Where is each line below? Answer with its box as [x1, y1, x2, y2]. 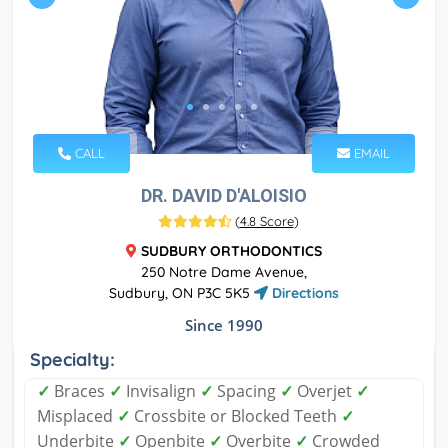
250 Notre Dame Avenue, [141, 262, 307, 281]
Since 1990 [185, 314, 263, 335]
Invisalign [122, 379, 200, 402]
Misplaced [37, 404, 117, 427]
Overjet [293, 379, 356, 402]
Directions [268, 283, 339, 302]
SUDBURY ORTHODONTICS [141, 241, 322, 260]
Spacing [213, 379, 280, 402]
